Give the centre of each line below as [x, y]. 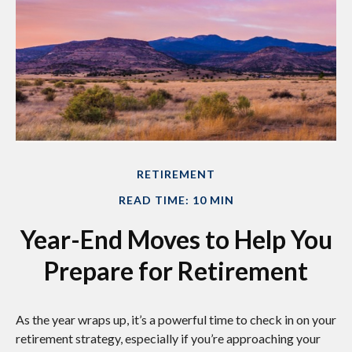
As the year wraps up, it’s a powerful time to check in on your [176, 320]
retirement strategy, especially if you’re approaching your [168, 339]
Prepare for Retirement [176, 271]
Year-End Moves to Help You [176, 240]
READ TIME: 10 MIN [176, 200]
